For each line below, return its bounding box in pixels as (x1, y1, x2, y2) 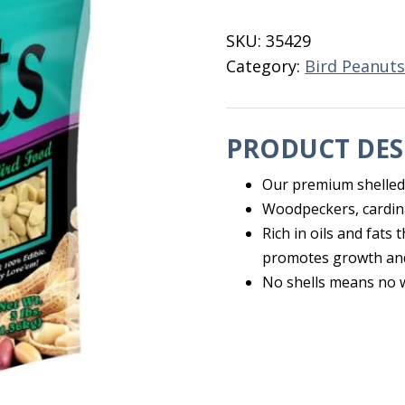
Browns (225, 42, 285, 64)
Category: (226, 55, 306, 77)
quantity (225, 67, 292, 89)
